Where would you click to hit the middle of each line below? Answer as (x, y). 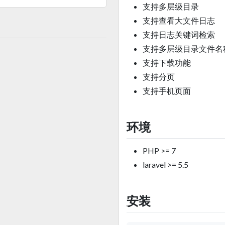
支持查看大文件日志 (179, 20)
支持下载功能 (167, 62)
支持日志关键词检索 (179, 34)
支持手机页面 (167, 90)
